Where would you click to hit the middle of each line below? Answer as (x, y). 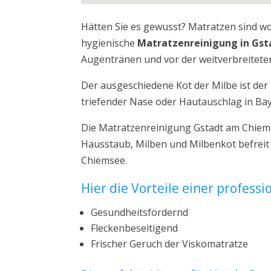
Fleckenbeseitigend (135, 228)
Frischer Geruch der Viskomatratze (170, 244)
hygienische (109, 43)
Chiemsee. (104, 160)
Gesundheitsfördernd (140, 212)
